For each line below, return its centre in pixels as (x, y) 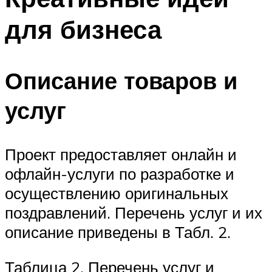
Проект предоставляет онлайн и (121, 155)
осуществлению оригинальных (117, 193)
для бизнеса (83, 29)
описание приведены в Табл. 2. (118, 232)
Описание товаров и (121, 81)
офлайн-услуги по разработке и (120, 174)
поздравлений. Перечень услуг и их (134, 213)
